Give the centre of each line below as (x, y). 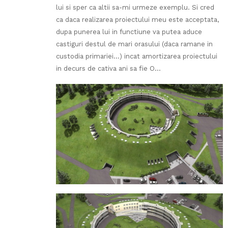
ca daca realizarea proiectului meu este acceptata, (137, 20)
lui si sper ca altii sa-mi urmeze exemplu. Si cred (135, 8)
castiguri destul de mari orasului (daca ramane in (134, 44)
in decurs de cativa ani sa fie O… (108, 69)
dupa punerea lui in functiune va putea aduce (129, 32)
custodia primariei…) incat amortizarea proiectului (137, 56)
